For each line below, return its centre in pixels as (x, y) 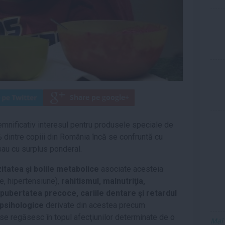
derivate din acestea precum (94, 205)
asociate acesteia (131, 169)
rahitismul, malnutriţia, (103, 181)
